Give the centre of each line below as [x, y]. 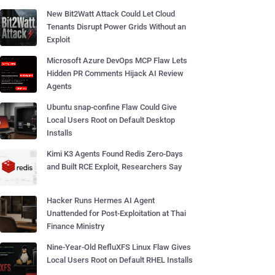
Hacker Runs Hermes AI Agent [101, 200]
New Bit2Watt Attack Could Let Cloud [111, 14]
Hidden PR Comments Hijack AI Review [115, 73]
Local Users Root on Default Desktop [111, 120]
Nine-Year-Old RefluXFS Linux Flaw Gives [119, 247]
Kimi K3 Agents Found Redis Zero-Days [115, 154]
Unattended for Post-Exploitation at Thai [116, 213]
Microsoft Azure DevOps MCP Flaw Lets [117, 60]
